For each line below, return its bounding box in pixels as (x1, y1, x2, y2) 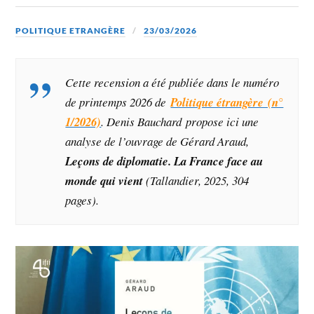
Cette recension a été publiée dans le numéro (65, 74, 280, 90)
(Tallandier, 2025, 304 (143, 172, 250, 189)
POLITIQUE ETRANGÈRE (15, 25, 126, 36)
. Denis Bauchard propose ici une (101, 113, 259, 130)
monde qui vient (65, 172, 144, 189)
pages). (65, 191, 100, 208)
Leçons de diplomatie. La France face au (65, 152, 264, 169)
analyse (65, 132, 102, 149)
